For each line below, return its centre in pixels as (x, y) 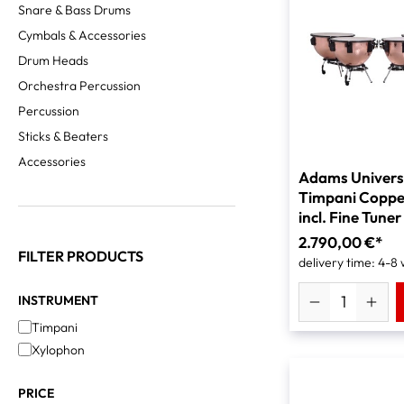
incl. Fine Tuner (349, 216)
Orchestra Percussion (79, 86)
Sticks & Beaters (63, 136)
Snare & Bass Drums (74, 10)
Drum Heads (53, 60)
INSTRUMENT (58, 300)
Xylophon (58, 350)
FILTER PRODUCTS (81, 256)
